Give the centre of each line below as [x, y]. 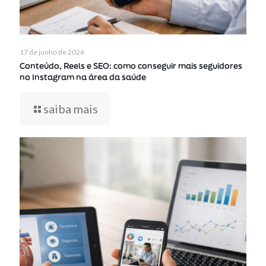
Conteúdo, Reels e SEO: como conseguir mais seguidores [131, 66]
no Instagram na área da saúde [83, 77]
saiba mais [71, 108]
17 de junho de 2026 [52, 52]
